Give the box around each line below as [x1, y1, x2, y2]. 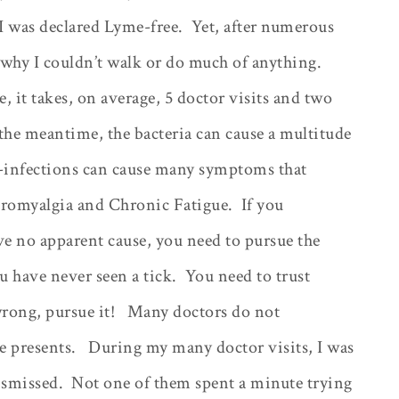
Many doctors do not [126, 299, 280, 323]
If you [240, 192, 284, 216]
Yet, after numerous [191, 14, 334, 38]
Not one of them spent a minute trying [71, 370, 353, 395]
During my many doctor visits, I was [88, 335, 354, 359]
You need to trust [184, 264, 310, 288]
